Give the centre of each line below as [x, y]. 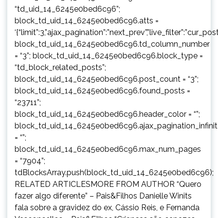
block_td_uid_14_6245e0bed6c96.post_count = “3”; [107, 79]
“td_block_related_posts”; [60, 67]
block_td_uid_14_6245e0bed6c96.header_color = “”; [107, 114]
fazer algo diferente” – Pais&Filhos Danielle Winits [103, 196]
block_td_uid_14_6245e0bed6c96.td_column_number [112, 44]
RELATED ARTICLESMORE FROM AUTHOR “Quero [108, 184]
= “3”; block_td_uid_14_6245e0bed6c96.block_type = [109, 55]
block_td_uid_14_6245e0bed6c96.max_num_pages [108, 149]
